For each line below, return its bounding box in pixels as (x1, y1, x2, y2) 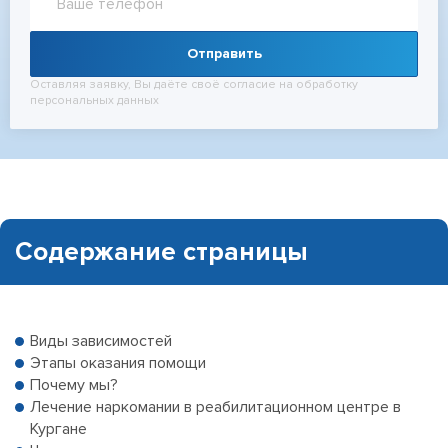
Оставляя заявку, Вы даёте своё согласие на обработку (30, 77, 358, 92)
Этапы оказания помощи (30, 353, 206, 373)
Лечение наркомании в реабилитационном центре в (30, 397, 401, 417)
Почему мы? (30, 375, 118, 395)
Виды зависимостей (30, 331, 172, 351)
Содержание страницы (15, 236, 308, 268)
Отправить (186, 45, 262, 62)
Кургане (30, 419, 87, 439)
